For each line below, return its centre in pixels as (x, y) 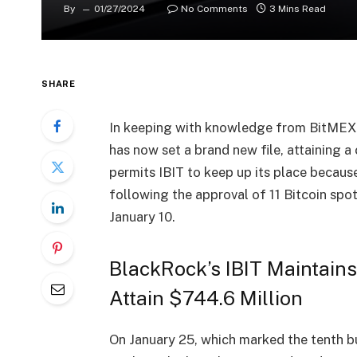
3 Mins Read (298, 9)
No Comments (214, 9)
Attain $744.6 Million (206, 298)
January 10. (142, 216)
